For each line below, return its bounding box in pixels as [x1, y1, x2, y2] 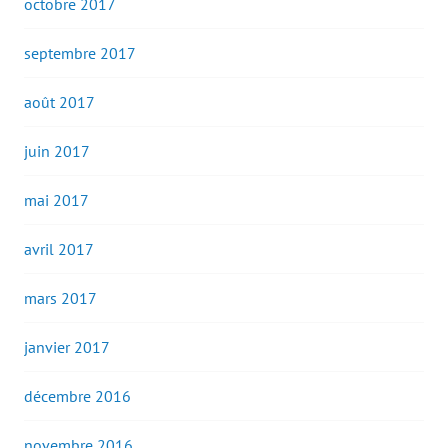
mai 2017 [24, 190, 89, 211]
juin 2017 [24, 141, 90, 162]
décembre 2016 [24, 386, 131, 407]
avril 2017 [24, 239, 94, 260]
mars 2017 [24, 288, 97, 309]
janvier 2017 [24, 337, 110, 358]
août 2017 [24, 92, 95, 113]
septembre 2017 [24, 43, 136, 64]
